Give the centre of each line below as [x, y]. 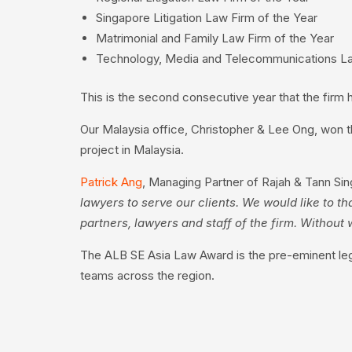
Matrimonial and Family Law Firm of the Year [215, 38]
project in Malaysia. [132, 149]
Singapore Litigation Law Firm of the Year [207, 18]
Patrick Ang [111, 181]
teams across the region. [147, 275]
